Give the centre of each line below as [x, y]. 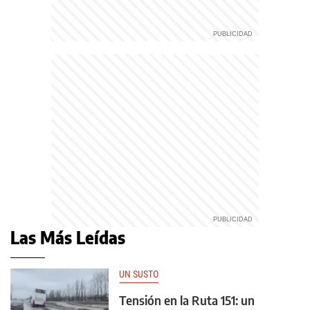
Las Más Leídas [68, 237]
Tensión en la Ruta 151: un [187, 300]
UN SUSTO [139, 274]
